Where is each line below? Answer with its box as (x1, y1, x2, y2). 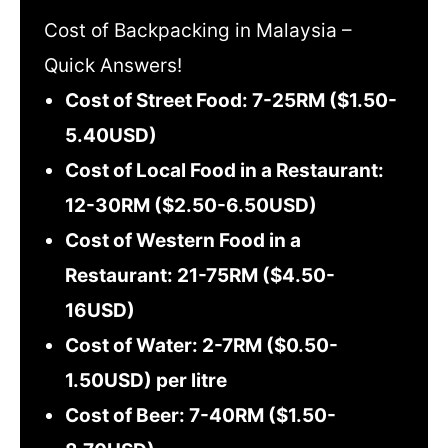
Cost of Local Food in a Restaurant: (65, 159, 385, 183)
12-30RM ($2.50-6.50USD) (65, 194, 318, 218)
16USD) (65, 299, 136, 323)
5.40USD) (65, 124, 158, 148)
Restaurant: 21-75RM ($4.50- (65, 264, 336, 288)
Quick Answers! (43, 54, 182, 78)
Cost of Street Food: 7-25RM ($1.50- (65, 89, 398, 113)
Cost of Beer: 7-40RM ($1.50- (65, 404, 337, 428)
